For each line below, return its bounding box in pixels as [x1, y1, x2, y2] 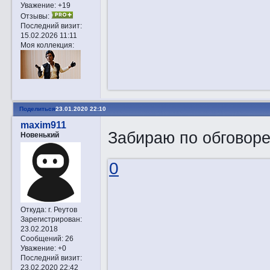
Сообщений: [20, 234, 63, 243]
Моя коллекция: [20, 40, 74, 49]
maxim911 [20, 119, 66, 130]
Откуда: [20, 206, 46, 214]
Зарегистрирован [20, 215, 80, 224]
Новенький [20, 130, 59, 139]
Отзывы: [20, 11, 49, 20]
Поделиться [19, 105, 55, 112]
